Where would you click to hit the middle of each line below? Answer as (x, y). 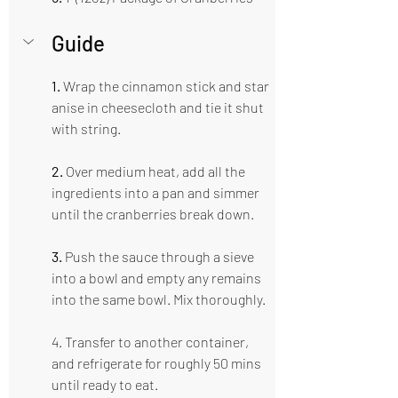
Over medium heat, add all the (155, 171)
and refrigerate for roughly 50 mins (158, 363)
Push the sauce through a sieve (159, 256)
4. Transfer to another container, (151, 342)
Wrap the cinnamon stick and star (166, 86)
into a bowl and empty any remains (158, 278)
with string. (86, 128)
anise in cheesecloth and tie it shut (159, 107)
